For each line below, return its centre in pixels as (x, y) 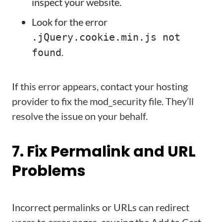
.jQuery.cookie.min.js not (106, 37)
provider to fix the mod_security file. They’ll (103, 101)
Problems (49, 171)
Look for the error (70, 22)
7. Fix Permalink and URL (104, 152)
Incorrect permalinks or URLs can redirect (101, 207)
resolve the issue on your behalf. (80, 116)
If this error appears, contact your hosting (100, 86)
